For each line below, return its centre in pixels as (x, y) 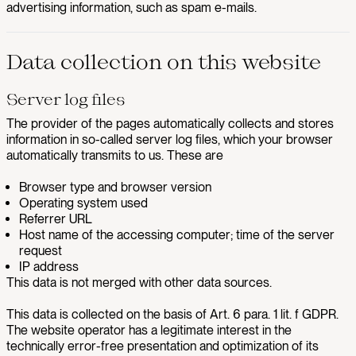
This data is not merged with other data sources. (139, 282)
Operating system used (83, 203)
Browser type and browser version (115, 187)
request (41, 251)
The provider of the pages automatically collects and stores (170, 124)
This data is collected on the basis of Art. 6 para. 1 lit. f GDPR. (172, 314)
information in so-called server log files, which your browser (170, 139)
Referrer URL (56, 219)
